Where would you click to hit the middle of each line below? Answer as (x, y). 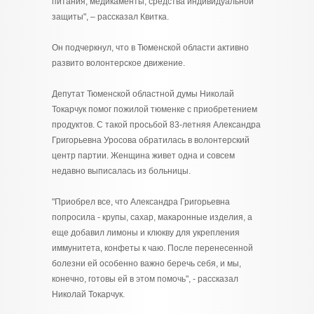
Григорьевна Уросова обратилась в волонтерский (151, 140)
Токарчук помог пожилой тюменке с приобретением (155, 109)
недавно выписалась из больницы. (121, 171)
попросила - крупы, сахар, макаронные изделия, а (152, 217)
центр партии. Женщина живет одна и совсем (143, 156)
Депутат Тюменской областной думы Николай (143, 94)
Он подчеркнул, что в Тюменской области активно (150, 48)
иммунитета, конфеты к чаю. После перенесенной (152, 248)
